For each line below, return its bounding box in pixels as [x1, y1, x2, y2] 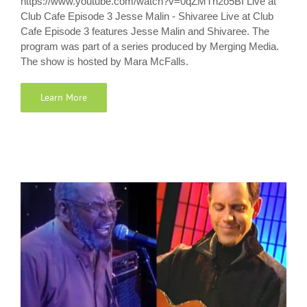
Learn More [40, 91, 87, 104]
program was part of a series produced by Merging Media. [21, 40, 279, 53]
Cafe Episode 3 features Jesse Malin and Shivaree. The [21, 25, 269, 38]
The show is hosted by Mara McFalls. [21, 56, 188, 68]
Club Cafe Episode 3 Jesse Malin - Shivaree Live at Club [21, 10, 273, 23]
